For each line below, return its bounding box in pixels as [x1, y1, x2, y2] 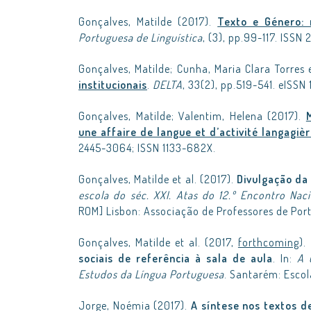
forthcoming [237, 235, 299, 249]
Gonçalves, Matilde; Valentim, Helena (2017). [78, 109, 306, 123]
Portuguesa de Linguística [78, 31, 203, 44]
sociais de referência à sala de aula [78, 251, 273, 265]
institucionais [78, 78, 147, 92]
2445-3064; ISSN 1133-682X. [78, 141, 216, 155]
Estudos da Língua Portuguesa [78, 267, 224, 281]
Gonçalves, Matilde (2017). [78, 15, 218, 28]
